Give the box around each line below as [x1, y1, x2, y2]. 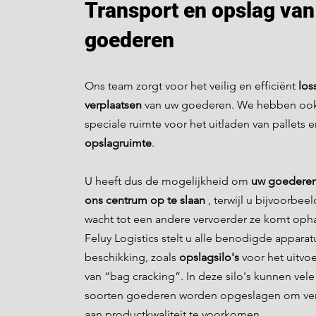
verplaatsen [85, 98, 142, 111]
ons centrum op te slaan [85, 193, 205, 207]
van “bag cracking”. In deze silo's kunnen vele [85, 269, 315, 283]
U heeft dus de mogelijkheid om [85, 174, 251, 188]
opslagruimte [85, 136, 152, 150]
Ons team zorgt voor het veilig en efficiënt [85, 79, 298, 92]
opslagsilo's [179, 250, 239, 264]
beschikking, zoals [85, 250, 179, 264]
